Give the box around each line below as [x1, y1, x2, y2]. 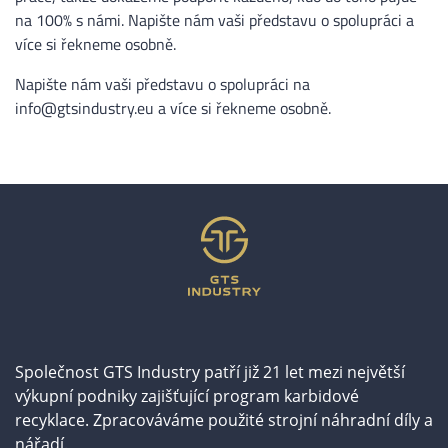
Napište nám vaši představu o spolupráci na [15, 71, 310, 96]
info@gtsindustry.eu [15, 95, 154, 120]
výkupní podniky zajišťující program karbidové [15, 384, 359, 407]
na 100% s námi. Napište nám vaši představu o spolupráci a [15, 7, 414, 32]
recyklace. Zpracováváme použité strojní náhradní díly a [15, 408, 433, 431]
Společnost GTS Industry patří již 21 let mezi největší [15, 360, 405, 383]
